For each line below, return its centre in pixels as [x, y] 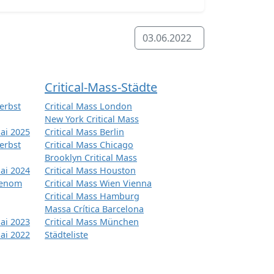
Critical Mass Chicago [89, 145]
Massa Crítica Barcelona [94, 209]
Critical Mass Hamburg [92, 196]
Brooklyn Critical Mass [91, 158]
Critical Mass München [92, 222]
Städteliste [66, 235]
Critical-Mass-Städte [101, 87]
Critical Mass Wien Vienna [98, 183]
